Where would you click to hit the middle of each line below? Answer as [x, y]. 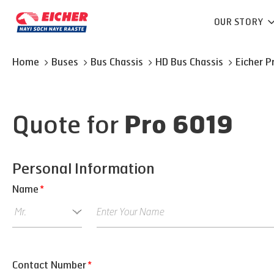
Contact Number [49, 265]
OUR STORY [240, 22]
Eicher [250, 62]
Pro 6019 [179, 127]
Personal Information [83, 169]
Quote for [68, 125]
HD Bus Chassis [189, 62]
